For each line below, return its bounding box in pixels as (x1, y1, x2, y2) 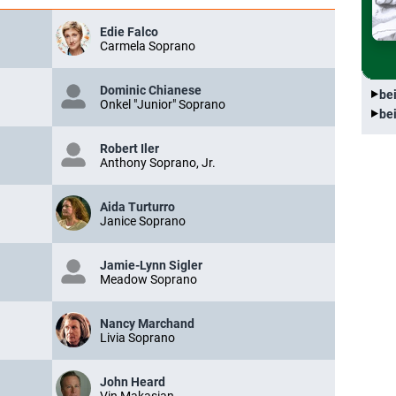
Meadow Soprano (100, 272, 197, 287)
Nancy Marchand (100, 316, 194, 331)
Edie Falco (100, 25, 158, 40)
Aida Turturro (100, 200, 175, 215)
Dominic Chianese (100, 83, 202, 98)
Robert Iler (100, 141, 159, 156)
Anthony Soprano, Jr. (100, 156, 216, 171)
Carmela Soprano (100, 39, 195, 54)
